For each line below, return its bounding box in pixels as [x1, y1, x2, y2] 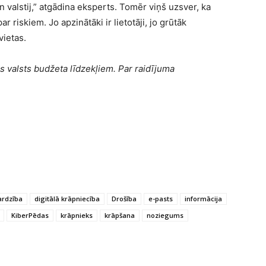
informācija [185, 194, 222, 204]
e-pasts [148, 194, 173, 204]
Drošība [112, 194, 137, 204]
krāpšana [104, 211, 135, 220]
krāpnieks [61, 211, 93, 220]
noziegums [147, 211, 183, 220]
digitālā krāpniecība [34, 194, 100, 204]
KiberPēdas [11, 211, 49, 220]
